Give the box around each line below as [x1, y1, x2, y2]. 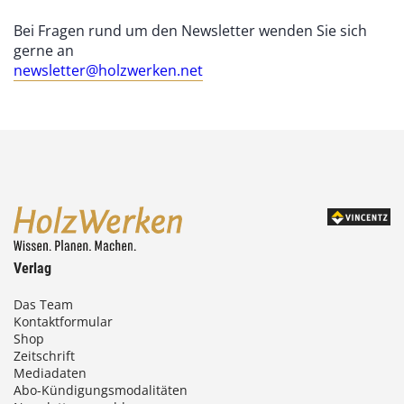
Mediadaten [14, 364, 87, 381]
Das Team [14, 296, 73, 313]
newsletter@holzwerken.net [14, 60, 203, 81]
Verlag [14, 260, 51, 277]
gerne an [14, 41, 74, 61]
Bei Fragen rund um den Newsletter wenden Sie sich [14, 21, 367, 41]
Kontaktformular [14, 313, 113, 330]
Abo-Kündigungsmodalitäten [14, 381, 188, 399]
